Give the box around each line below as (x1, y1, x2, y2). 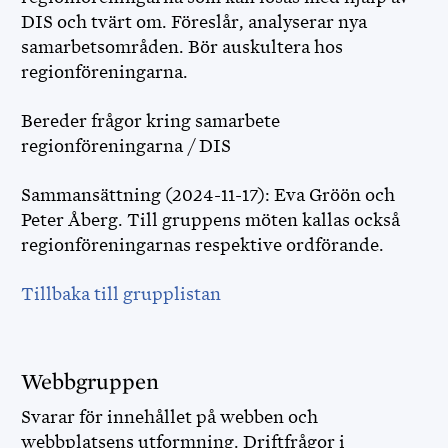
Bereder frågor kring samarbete (21, 111, 280, 131)
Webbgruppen (21, 370, 164, 394)
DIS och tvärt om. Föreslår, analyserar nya (21, 12, 367, 32)
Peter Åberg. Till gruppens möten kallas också (21, 210, 400, 230)
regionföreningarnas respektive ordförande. (21, 235, 384, 255)
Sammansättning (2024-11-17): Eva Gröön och (21, 185, 395, 205)
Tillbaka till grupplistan (21, 284, 221, 304)
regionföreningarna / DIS (21, 136, 235, 156)
